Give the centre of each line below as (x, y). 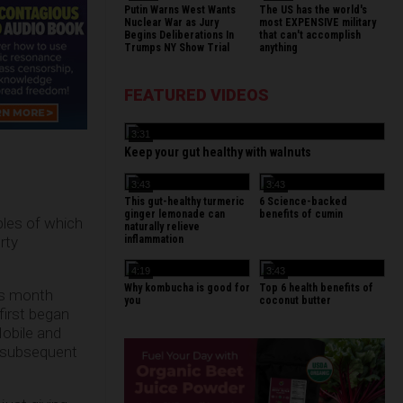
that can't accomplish (310, 35)
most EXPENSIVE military (318, 22)
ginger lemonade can (175, 214)
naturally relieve (162, 227)
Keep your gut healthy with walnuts (218, 152)
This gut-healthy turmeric (184, 201)
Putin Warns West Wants (180, 10)
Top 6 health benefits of (316, 288)
